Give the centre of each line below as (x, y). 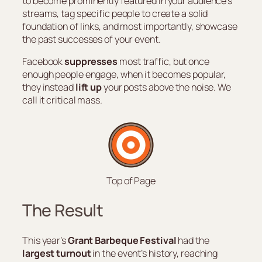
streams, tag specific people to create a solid (115, 13)
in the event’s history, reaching (154, 253)
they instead (48, 87)
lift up (88, 87)
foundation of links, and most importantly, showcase (130, 26)
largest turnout (57, 253)
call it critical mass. (62, 100)
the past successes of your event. (92, 39)
